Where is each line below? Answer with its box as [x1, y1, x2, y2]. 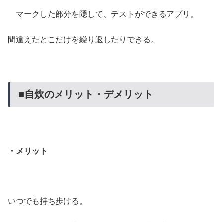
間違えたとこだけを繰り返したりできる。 [8, 35, 159, 44]
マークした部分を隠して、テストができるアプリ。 [8, 10, 198, 19]
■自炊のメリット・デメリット [18, 89, 153, 100]
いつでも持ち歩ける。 [8, 196, 87, 205]
